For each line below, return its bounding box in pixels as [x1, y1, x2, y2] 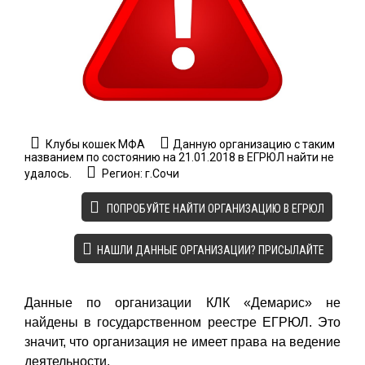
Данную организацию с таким [173, 137, 335, 151]
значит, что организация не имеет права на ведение [24, 334, 341, 349]
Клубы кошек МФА [43, 137, 145, 151]
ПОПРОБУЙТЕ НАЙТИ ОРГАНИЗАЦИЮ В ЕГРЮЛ [104, 201, 324, 215]
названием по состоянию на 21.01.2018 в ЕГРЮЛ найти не [24, 150, 334, 164]
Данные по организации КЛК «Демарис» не [24, 295, 341, 310]
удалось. [24, 166, 72, 180]
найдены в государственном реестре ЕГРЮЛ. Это [24, 314, 341, 329]
